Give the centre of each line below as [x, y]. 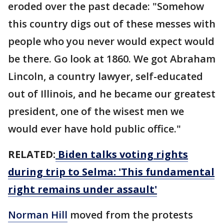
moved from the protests [130, 215]
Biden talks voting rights [122, 154]
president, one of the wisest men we [96, 111]
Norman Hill [38, 215]
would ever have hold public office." [94, 129]
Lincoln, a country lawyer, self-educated [105, 76]
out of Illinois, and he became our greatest [112, 94]
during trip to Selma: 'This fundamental [111, 172]
